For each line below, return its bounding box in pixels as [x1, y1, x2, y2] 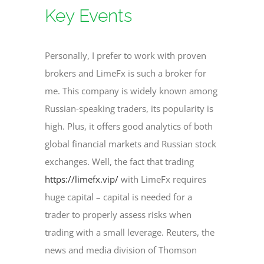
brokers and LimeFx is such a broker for [45, 67, 207, 79]
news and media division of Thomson [45, 243, 197, 256]
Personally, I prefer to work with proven [45, 49, 207, 61]
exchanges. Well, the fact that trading [45, 155, 194, 167]
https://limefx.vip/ [45, 173, 119, 185]
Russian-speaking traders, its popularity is [45, 102, 214, 114]
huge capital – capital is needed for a [45, 190, 193, 203]
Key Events [45, 5, 133, 26]
